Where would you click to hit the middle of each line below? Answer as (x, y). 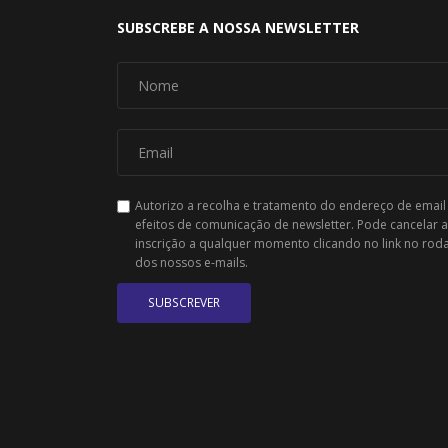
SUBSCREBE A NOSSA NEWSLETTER (238, 27)
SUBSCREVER (184, 302)
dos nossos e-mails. (191, 262)
